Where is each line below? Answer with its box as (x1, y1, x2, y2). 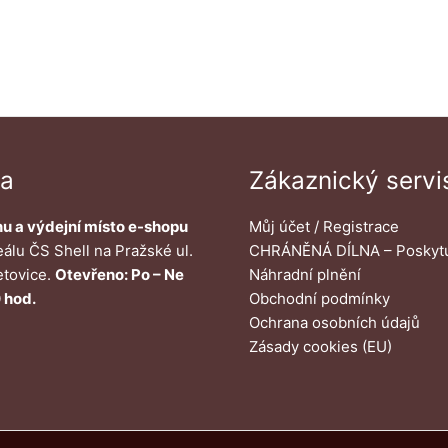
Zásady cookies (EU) (249, 336, 392, 356)
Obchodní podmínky (249, 288, 390, 308)
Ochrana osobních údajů (249, 312, 420, 332)
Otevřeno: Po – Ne (54, 264, 184, 284)
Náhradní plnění (249, 264, 361, 284)
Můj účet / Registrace (249, 216, 399, 236)
